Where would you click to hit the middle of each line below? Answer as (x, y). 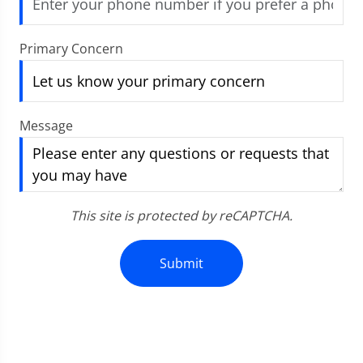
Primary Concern (71, 49)
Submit (181, 263)
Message (46, 126)
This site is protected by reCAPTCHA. (181, 216)
